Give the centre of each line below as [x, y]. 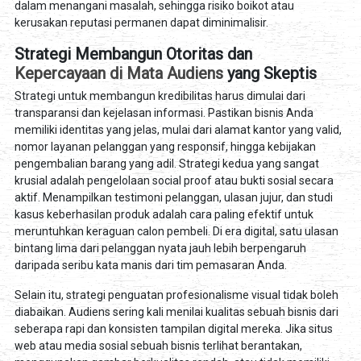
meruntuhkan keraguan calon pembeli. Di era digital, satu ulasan [176, 231]
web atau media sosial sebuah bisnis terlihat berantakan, [158, 345]
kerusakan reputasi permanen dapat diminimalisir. [141, 23]
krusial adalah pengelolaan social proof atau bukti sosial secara [174, 180]
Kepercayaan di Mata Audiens [118, 74]
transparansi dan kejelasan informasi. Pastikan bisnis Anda [164, 112]
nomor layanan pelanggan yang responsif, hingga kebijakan [165, 146]
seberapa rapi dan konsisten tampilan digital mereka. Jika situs [173, 328]
